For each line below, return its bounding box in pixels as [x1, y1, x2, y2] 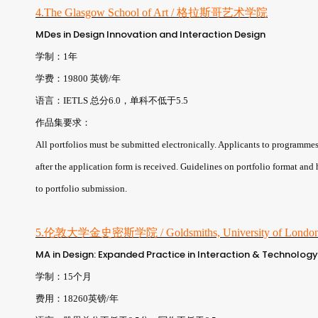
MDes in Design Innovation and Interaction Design [35, 27, 265, 41]
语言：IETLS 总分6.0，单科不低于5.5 [35, 94, 188, 106]
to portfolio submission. [35, 182, 127, 194]
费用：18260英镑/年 [35, 292, 119, 304]
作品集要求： [35, 116, 91, 128]
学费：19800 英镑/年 [35, 72, 121, 84]
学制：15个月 [35, 270, 92, 282]
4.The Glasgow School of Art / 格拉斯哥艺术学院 [35, 6, 268, 18]
